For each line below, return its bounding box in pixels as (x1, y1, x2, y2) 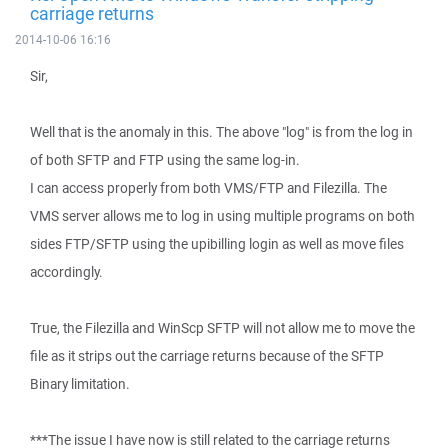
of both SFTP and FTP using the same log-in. (30, 151, 300, 169)
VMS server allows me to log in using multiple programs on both (30, 207, 415, 225)
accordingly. (30, 263, 103, 281)
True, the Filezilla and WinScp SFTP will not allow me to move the (30, 319, 415, 337)
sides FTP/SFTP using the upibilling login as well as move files (30, 235, 404, 253)
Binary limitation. (30, 375, 130, 393)
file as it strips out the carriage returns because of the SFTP (30, 347, 384, 365)
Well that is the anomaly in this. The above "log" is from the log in (30, 123, 413, 141)
